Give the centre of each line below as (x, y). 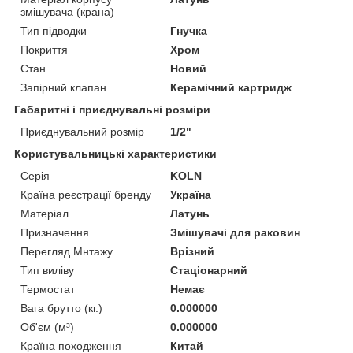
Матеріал (45, 213)
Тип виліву (47, 270)
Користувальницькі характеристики (115, 153)
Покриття (44, 49)
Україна (191, 194)
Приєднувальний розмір (82, 131)
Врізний (193, 251)
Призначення (55, 232)
